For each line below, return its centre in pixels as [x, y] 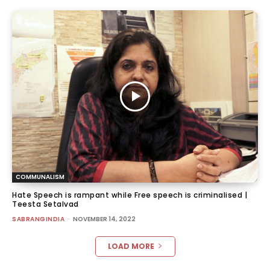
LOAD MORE [131, 246]
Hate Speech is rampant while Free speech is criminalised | [130, 195]
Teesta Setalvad [46, 204]
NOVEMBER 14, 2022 [104, 219]
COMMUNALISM [40, 177]
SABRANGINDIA [38, 219]
